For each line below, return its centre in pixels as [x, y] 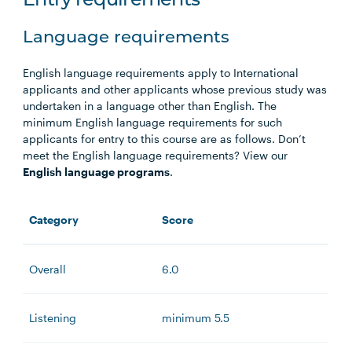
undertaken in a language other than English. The [150, 106]
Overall [48, 269]
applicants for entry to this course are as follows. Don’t [165, 139]
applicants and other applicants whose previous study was [175, 90]
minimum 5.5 [196, 318]
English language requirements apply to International [161, 73]
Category [54, 220]
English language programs [97, 172]
